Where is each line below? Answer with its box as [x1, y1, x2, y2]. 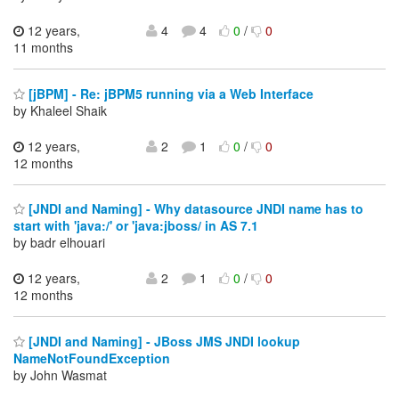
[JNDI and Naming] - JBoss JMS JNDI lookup [25, 331, 300, 350]
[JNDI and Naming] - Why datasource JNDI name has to [25, 199, 363, 218]
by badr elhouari [13, 233, 105, 252]
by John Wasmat [13, 365, 107, 384]
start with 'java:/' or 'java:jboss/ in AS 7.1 [13, 216, 258, 235]
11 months [13, 38, 73, 57]
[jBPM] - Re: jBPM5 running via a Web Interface [25, 84, 313, 102]
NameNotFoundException [13, 348, 170, 367]
